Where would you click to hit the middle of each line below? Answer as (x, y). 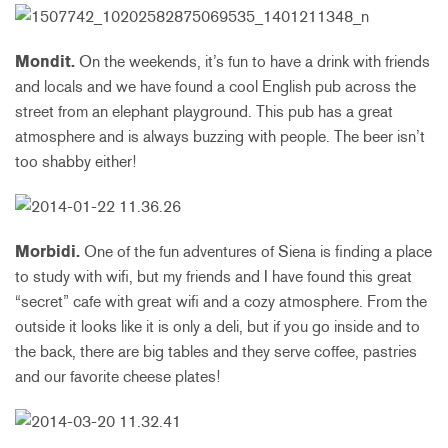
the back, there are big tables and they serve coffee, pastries (216, 352)
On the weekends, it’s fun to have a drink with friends (252, 62)
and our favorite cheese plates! (117, 377)
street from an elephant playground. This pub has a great (204, 112)
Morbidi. (47, 252)
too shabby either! (75, 162)
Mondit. (45, 62)
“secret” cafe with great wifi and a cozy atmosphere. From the (221, 302)
